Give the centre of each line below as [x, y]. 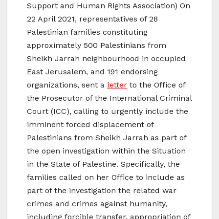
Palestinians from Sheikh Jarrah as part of [107, 138]
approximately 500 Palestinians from [97, 45]
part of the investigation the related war [102, 191]
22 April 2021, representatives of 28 [92, 19]
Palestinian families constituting [87, 32]
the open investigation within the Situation [106, 151]
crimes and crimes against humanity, [97, 204]
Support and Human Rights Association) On [109, 6]
